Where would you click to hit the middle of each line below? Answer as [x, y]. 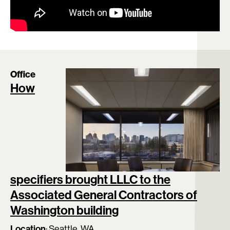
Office [23, 74]
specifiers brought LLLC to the [90, 179]
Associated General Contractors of [104, 194]
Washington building [64, 210]
